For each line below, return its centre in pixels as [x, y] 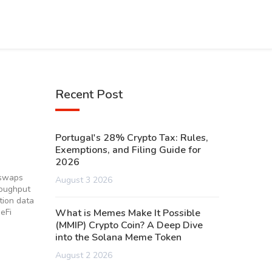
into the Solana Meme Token [118, 237]
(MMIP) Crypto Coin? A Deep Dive [129, 225]
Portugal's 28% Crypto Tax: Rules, [132, 138]
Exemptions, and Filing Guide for [128, 150]
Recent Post [89, 94]
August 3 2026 [84, 180]
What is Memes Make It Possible [128, 213]
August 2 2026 [84, 255]
